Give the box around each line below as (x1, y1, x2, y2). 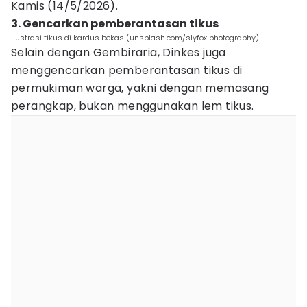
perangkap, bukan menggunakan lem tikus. (11, 98, 254, 114)
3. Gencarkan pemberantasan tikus (11, 16, 219, 32)
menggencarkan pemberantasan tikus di (11, 62, 243, 78)
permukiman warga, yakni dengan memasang (11, 80, 269, 96)
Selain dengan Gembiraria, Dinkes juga (11, 45, 226, 60)
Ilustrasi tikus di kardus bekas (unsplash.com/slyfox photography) (11, 32, 259, 43)
